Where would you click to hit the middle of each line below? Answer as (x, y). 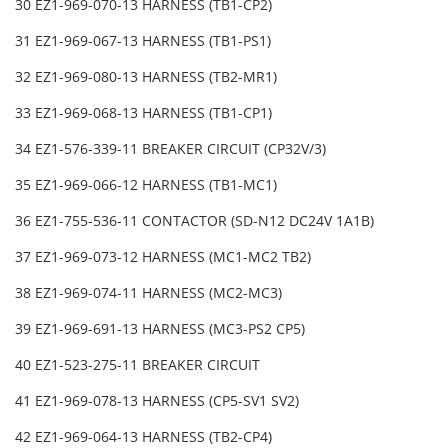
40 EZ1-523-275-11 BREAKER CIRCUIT (139, 365)
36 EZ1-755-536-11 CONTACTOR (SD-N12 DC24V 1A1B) (196, 221)
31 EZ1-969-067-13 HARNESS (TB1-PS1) (145, 41)
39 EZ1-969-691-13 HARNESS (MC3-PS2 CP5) (162, 329)
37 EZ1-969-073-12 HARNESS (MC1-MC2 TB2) (163, 257)
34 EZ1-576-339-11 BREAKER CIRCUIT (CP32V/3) (172, 149)
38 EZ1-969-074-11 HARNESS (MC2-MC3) (150, 293)
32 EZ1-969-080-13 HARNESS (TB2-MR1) (148, 77)
